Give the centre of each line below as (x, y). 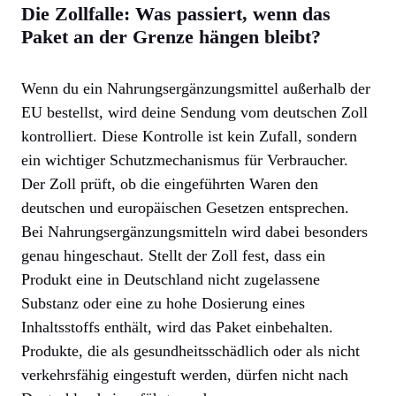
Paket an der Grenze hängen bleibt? (171, 36)
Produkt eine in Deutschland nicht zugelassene (171, 279)
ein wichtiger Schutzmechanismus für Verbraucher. (185, 160)
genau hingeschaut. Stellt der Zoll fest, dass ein (173, 255)
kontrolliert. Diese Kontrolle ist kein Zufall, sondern (189, 136)
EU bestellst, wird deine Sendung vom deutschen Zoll (194, 112)
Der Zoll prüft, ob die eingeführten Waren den (170, 183)
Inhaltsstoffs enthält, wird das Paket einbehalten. (177, 327)
